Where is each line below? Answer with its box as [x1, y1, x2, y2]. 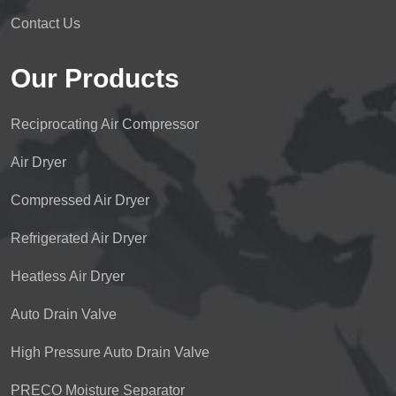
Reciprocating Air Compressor [11, 117, 199, 132]
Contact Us [11, 16, 80, 31]
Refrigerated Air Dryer [11, 231, 147, 246]
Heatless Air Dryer [11, 269, 125, 284]
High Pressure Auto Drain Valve [11, 345, 209, 360]
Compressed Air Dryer [11, 193, 149, 208]
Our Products [11, 64, 179, 93]
